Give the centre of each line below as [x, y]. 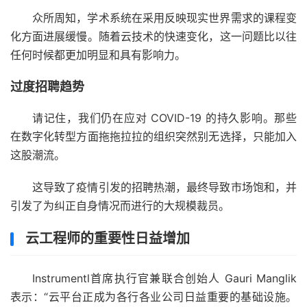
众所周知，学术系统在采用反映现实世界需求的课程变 [164, 18]
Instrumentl [61, 279]
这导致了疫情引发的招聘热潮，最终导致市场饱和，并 [164, 187]
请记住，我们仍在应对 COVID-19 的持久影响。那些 [164, 118]
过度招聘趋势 [47, 87]
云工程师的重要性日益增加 [108, 239]
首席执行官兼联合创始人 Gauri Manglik [193, 279]
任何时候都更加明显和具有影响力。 [98, 55]
